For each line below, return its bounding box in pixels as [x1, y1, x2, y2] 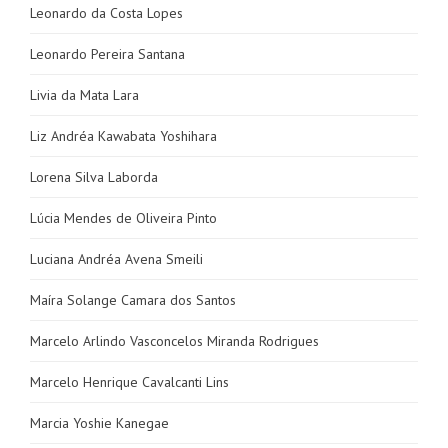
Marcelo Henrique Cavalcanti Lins [30, 373, 229, 391]
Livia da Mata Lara [30, 86, 139, 104]
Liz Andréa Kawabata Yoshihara [30, 127, 217, 145]
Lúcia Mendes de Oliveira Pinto [30, 209, 217, 227]
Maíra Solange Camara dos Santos [30, 291, 236, 309]
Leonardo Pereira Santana [30, 45, 185, 63]
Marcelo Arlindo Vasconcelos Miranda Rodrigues [30, 332, 319, 350]
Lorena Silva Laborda [30, 168, 158, 186]
